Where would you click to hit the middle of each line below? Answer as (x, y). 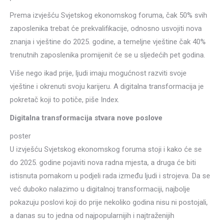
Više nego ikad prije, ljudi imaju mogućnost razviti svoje (98, 73)
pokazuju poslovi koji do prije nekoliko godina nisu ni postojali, (109, 202)
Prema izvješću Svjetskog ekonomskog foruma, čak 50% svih (109, 15)
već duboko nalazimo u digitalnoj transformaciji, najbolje (100, 189)
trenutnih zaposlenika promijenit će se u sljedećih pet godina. (108, 55)
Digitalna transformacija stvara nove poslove (86, 118)
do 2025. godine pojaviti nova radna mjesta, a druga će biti (103, 163)
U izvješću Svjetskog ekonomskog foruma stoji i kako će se (106, 149)
